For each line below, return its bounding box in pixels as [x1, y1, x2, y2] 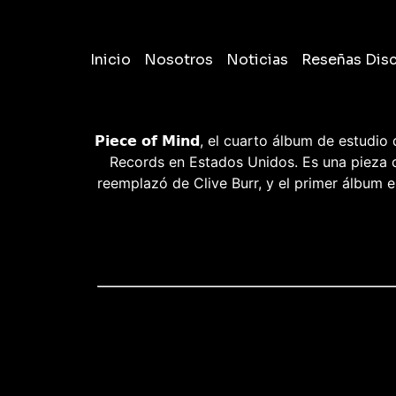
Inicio [90, 50, 131, 70]
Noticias [226, 50, 288, 70]
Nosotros [144, 50, 213, 70]
